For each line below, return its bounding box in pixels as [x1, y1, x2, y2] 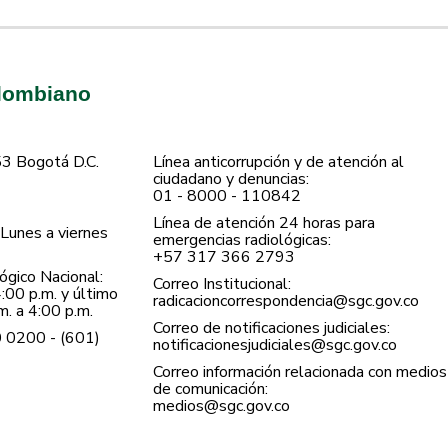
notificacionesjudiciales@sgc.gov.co [153, 333, 398, 356]
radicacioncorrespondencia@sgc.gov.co [153, 289, 420, 312]
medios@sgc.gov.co [153, 394, 291, 417]
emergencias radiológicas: [153, 228, 336, 251]
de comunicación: [153, 377, 269, 400]
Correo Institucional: [153, 272, 292, 295]
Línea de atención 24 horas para [153, 211, 376, 234]
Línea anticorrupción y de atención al [153, 150, 405, 173]
